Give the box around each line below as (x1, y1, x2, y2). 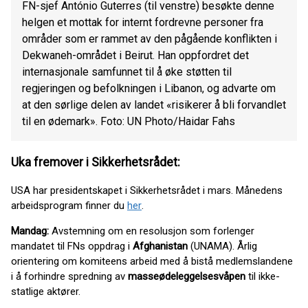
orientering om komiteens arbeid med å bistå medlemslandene (11, 255, 293, 268)
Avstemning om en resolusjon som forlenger (52, 225, 254, 238)
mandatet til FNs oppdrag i (11, 240, 133, 253)
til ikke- (245, 270, 280, 283)
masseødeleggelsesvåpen (128, 270, 245, 283)
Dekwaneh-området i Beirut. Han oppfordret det (22, 49, 249, 63)
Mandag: (11, 225, 52, 238)
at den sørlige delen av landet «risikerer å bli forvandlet (22, 98, 286, 112)
